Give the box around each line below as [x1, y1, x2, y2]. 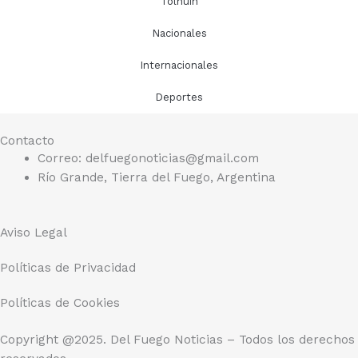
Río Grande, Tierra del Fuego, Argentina [37, 170, 276, 185]
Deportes [155, 91, 203, 104]
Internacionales [140, 59, 218, 72]
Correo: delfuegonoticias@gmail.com [37, 151, 259, 166]
